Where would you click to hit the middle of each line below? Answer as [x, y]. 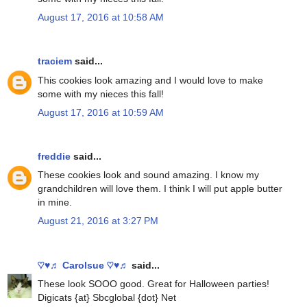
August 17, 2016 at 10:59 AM [101, 112]
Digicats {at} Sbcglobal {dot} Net [107, 297]
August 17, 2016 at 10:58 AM [101, 17]
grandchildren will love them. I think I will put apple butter [160, 189]
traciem [55, 61]
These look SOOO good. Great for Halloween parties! [153, 283]
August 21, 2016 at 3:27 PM [98, 221]
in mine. [55, 202]
